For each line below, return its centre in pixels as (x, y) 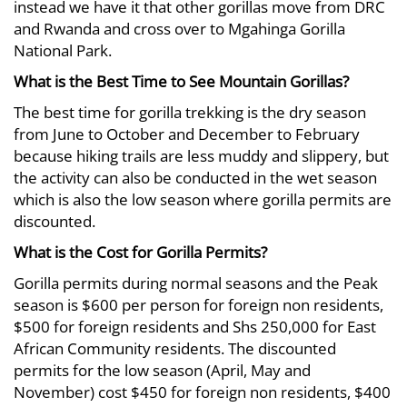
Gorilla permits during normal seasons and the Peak (196, 283)
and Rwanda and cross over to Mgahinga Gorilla (179, 29)
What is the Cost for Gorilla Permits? (140, 252)
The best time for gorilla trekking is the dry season (190, 112)
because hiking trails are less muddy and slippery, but (201, 156)
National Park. (63, 50)
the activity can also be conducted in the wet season (195, 178)
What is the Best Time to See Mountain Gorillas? (181, 81)
